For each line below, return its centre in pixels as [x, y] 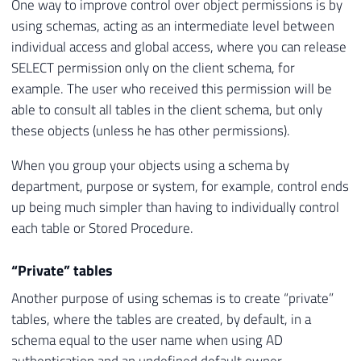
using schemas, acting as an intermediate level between [173, 25]
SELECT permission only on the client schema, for [153, 67]
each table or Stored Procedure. [102, 228]
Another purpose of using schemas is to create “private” [172, 299]
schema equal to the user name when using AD [147, 340]
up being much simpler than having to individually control [175, 207]
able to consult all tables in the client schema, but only [167, 109]
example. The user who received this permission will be [172, 88]
